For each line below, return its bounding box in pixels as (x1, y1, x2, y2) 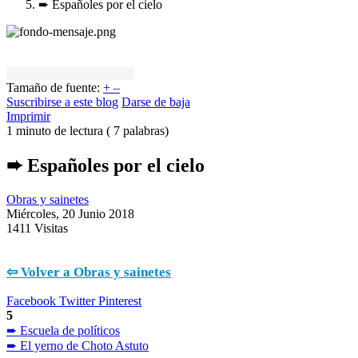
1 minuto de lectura (6, 123, 103, 137)
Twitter (59, 294, 95, 308)
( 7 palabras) (106, 123, 169, 137)
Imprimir (6, 109, 50, 123)
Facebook (6, 294, 56, 308)
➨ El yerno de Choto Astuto (6, 339, 149, 353)
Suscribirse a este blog (6, 94, 118, 109)
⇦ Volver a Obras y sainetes (6, 264, 171, 280)
